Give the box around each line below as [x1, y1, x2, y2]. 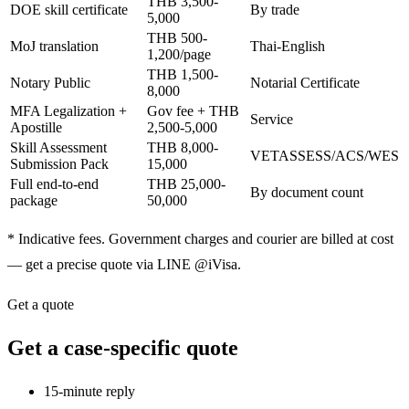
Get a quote [7, 297, 74, 313]
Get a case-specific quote [7, 336, 238, 361]
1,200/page [147, 47, 211, 63]
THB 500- [147, 30, 207, 47]
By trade [250, 2, 299, 18]
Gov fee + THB [147, 103, 239, 120]
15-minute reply [44, 383, 135, 399]
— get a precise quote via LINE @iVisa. [7, 257, 241, 273]
